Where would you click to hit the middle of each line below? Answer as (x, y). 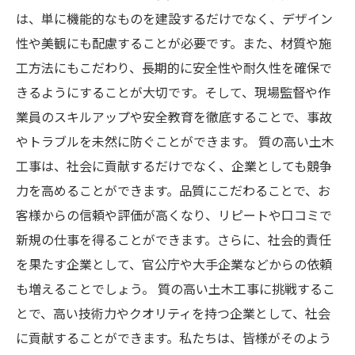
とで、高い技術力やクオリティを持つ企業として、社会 (173, 313)
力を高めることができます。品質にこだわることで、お (173, 190)
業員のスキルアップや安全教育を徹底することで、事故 (174, 116)
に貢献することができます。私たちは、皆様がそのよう (174, 338)
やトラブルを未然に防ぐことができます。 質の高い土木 (175, 141)
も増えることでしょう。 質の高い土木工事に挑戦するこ (176, 288)
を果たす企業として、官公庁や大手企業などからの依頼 (174, 264)
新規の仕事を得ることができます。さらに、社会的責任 (174, 239)
